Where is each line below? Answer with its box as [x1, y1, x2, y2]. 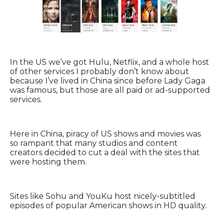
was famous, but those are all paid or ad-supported [10, 85, 210, 95]
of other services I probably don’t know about [10, 67, 189, 77]
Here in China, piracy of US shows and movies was [10, 129, 201, 139]
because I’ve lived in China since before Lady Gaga [10, 76, 205, 86]
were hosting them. [10, 157, 86, 167]
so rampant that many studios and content [10, 138, 178, 148]
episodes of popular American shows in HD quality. [10, 201, 207, 211]
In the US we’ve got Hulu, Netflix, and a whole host [10, 57, 209, 67]
